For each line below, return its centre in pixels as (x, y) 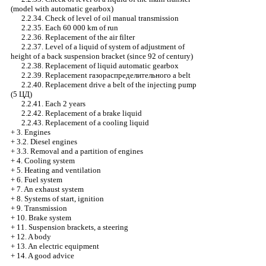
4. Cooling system (46, 161)
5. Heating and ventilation (59, 170)
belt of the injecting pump (154, 85)
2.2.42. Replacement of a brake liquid (82, 113)
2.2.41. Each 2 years (53, 104)
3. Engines (34, 132)
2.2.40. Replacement (55, 85)
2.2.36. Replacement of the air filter (78, 37)
